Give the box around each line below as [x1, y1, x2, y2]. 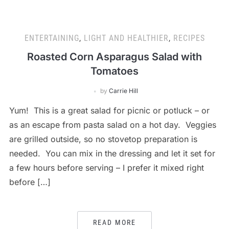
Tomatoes [90, 65, 139, 77]
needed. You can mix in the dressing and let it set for [9, 148, 215, 158]
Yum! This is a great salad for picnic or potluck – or [9, 105, 210, 116]
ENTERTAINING [24, 33, 79, 43]
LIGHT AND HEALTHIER [83, 33, 169, 43]
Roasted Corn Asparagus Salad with [27, 51, 202, 63]
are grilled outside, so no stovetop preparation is [9, 134, 197, 144]
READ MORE [93, 218, 136, 226]
